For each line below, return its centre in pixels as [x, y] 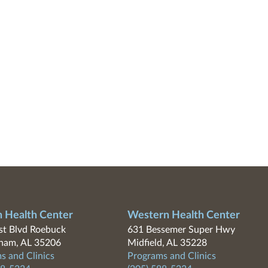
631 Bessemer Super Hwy [181, 230]
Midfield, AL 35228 [167, 243]
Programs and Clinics [171, 256]
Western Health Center [183, 215]
